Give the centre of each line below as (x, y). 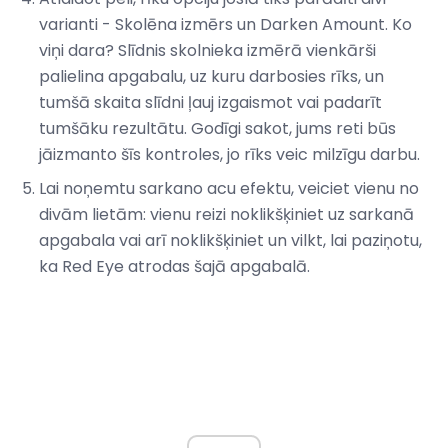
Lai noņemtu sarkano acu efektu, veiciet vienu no (229, 189)
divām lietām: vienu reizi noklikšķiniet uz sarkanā (226, 215)
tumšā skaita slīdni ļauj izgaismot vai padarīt (210, 103)
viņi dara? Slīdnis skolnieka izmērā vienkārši (207, 51)
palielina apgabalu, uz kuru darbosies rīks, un (211, 77)
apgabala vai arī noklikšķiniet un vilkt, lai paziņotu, (230, 241)
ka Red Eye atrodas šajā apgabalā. (174, 267)
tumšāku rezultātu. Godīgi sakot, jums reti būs (217, 129)
